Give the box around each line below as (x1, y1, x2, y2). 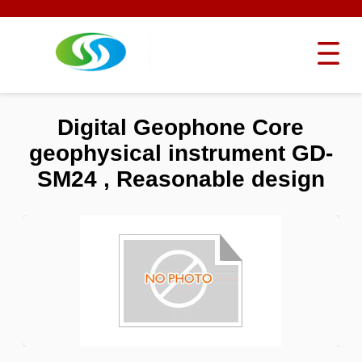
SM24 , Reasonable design (36, 166, 325, 192)
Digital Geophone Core (57, 115, 305, 141)
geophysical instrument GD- (28, 141, 333, 166)
